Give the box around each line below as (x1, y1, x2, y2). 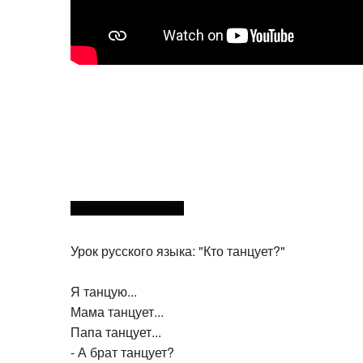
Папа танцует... (70, 319, 161, 339)
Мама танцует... (70, 299, 164, 318)
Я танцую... (70, 279, 137, 298)
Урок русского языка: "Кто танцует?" (70, 238, 285, 258)
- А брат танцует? (70, 340, 174, 359)
